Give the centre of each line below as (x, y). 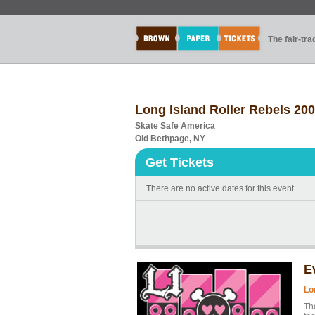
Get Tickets (180, 162)
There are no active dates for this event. (221, 188)
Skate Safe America (175, 126)
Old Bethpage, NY (170, 139)
